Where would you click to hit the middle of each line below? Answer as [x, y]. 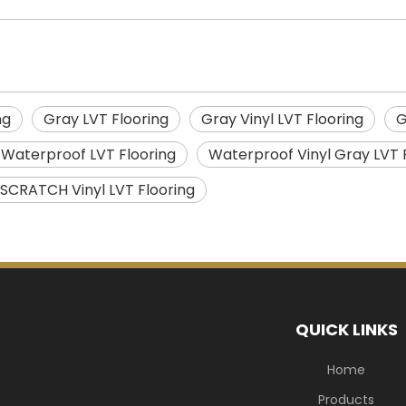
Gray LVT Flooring [106, 120]
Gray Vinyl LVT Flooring [282, 120]
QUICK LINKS [346, 330]
